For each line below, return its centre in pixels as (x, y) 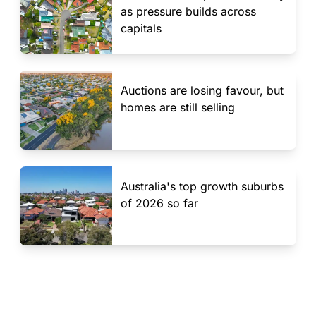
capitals (141, 28)
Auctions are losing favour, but (202, 90)
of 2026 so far (159, 203)
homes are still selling (177, 107)
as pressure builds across (188, 11)
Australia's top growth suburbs (202, 186)
